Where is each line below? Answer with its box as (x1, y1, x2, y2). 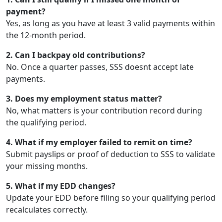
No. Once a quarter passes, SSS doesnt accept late (6, 61, 194, 72)
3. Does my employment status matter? (6, 93, 162, 104)
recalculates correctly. (6, 204, 88, 215)
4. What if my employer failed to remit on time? (6, 136, 192, 148)
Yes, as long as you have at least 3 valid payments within (6, 17, 215, 29)
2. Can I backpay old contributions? (6, 49, 145, 60)
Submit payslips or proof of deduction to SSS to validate (6, 148, 215, 160)
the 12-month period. (6, 29, 86, 41)
